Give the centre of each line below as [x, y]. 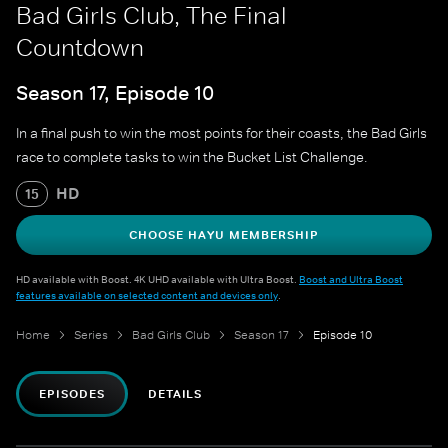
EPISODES [72, 394]
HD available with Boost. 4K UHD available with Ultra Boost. [157, 279]
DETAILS [175, 394]
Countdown [80, 47]
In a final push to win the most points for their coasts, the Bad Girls [221, 133]
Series [91, 335]
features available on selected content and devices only [147, 295]
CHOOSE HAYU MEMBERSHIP [224, 235]
